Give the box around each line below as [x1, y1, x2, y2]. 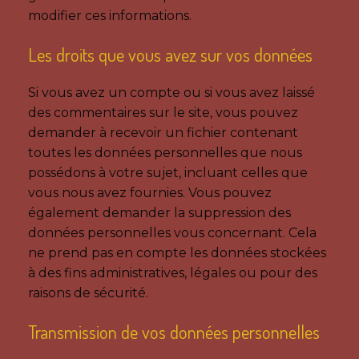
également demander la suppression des [28, 204, 291, 220]
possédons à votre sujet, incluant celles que [28, 164, 308, 180]
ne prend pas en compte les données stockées [28, 244, 326, 260]
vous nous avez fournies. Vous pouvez [28, 184, 272, 200]
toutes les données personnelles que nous [28, 144, 302, 160]
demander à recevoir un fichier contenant [28, 124, 298, 140]
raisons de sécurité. [28, 284, 148, 301]
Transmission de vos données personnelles [28, 319, 320, 343]
